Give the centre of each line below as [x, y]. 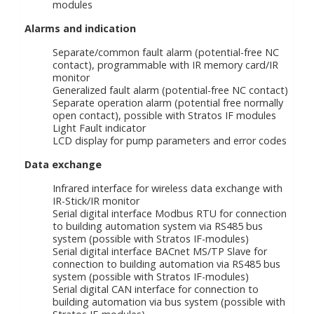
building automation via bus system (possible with [169, 302]
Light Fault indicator [99, 128]
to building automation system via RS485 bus [158, 226]
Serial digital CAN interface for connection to [156, 289]
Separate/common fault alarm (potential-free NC [166, 52]
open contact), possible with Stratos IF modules [164, 115]
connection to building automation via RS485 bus [166, 264]
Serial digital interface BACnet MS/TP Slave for [160, 251]
